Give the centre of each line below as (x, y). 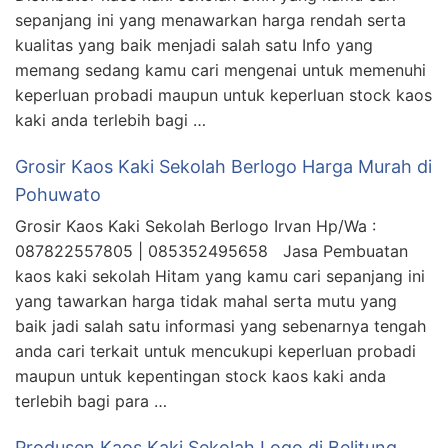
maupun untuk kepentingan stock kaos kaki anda (200, 375)
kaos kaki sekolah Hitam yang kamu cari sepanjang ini (220, 275)
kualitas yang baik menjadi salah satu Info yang (194, 44)
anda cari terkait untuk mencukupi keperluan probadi (215, 350)
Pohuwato (58, 194)
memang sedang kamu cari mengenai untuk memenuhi (220, 69)
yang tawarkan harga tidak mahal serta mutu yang (206, 300)
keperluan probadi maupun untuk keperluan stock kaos (223, 94)
